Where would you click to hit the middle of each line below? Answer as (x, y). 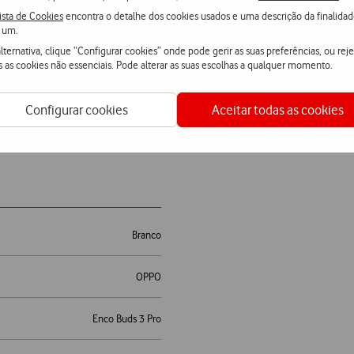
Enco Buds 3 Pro (127, 319)
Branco (147, 235)
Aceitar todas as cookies (278, 109)
